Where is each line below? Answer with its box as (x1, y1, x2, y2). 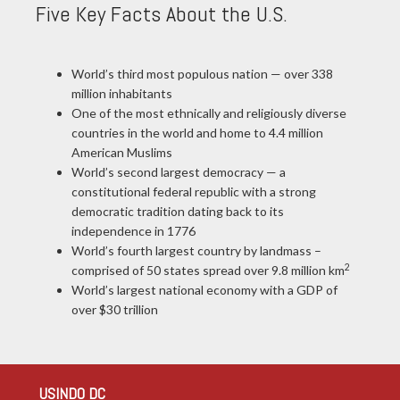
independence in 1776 (71, 223, 196, 239)
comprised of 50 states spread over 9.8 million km (71, 262, 345, 279)
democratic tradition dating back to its (71, 204, 284, 220)
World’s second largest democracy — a (71, 164, 286, 180)
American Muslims (71, 145, 172, 161)
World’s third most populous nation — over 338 (71, 66, 333, 82)
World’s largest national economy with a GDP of (71, 282, 337, 298)
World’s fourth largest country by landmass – (71, 243, 321, 259)
